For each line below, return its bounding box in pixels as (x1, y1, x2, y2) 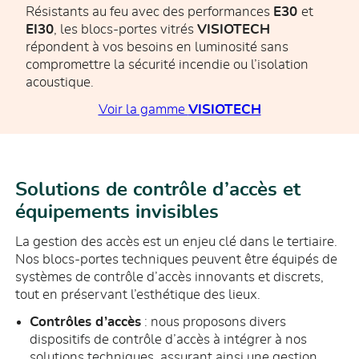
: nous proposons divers (140, 314, 286, 329)
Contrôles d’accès (29, 314, 141, 329)
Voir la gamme (98, 102, 188, 116)
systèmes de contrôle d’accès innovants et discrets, (15, 269, 325, 284)
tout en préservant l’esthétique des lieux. (15, 287, 261, 301)
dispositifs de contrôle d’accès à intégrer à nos (29, 332, 307, 346)
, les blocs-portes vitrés (54, 22, 197, 36)
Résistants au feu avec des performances (26, 4, 273, 18)
